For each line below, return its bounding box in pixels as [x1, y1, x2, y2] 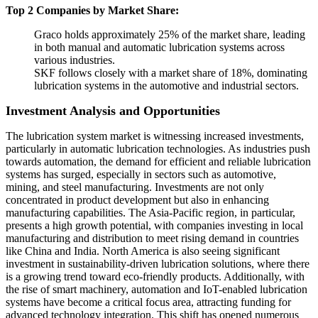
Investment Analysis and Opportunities [6, 104, 220, 119]
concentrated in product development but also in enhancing [6, 194, 269, 207]
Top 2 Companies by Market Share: [6, 4, 179, 17]
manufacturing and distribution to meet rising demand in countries [6, 232, 299, 245]
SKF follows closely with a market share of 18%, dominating [34, 67, 307, 79]
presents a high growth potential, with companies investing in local [6, 219, 303, 232]
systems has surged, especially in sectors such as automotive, [6, 168, 276, 181]
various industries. [34, 54, 115, 67]
